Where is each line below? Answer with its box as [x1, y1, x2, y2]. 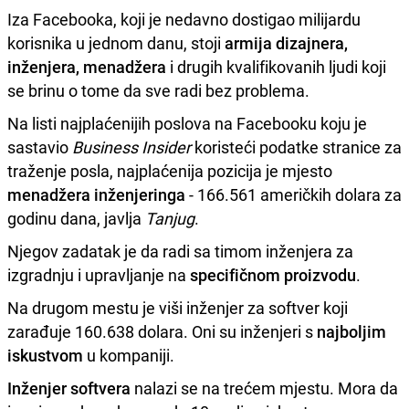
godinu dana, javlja [7, 206, 145, 229]
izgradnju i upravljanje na [7, 263, 190, 286]
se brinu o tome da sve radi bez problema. [7, 79, 309, 101]
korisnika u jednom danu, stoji [7, 31, 225, 54]
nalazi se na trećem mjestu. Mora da [131, 376, 398, 399]
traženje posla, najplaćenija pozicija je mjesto [7, 159, 332, 182]
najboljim [317, 320, 386, 342]
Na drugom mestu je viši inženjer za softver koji [7, 296, 348, 319]
